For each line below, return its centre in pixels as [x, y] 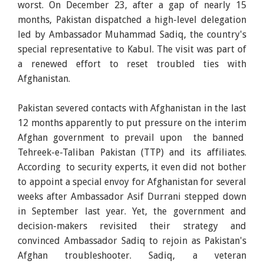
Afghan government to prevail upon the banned [132, 137]
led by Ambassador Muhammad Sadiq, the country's [132, 34]
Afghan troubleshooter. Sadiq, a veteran [132, 255]
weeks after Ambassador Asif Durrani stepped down [132, 196]
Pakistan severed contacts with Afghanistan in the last [132, 108]
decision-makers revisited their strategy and [132, 226]
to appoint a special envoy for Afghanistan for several [132, 181]
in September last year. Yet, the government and [132, 211]
